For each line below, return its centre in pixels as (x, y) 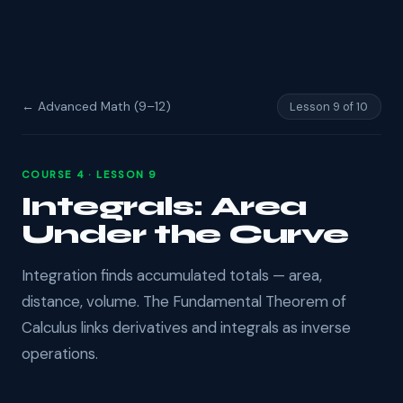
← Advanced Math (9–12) (96, 107)
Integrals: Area (164, 206)
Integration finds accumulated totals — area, (172, 275)
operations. (60, 353)
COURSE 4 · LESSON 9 (90, 175)
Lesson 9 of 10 (329, 106)
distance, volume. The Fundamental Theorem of (184, 301)
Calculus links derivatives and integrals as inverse (186, 327)
